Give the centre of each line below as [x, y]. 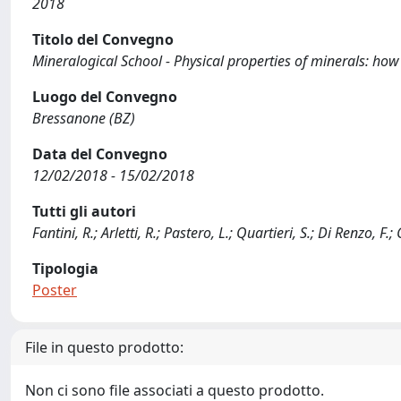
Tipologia [65, 269]
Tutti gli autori [84, 211]
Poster [55, 290]
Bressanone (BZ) [84, 118]
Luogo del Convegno [105, 97]
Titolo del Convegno [103, 39]
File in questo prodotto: [104, 347]
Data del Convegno [100, 154]
